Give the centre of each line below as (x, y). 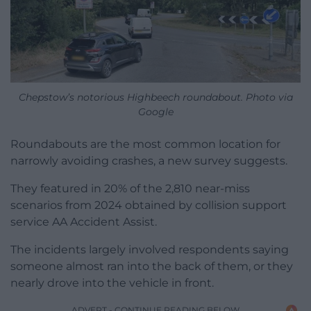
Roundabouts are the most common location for (145, 144)
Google (155, 112)
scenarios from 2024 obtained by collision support (149, 205)
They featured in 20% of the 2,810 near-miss (130, 189)
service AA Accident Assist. (84, 222)
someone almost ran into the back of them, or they (152, 267)
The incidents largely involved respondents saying (150, 250)
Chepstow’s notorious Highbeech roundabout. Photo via (155, 98)
